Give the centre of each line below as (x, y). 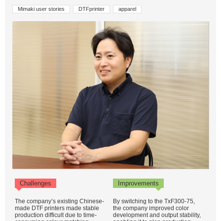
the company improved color (151, 208)
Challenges (36, 183)
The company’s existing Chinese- (59, 201)
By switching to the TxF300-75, (154, 201)
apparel (127, 9)
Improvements (138, 183)
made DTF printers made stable (57, 208)
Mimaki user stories (41, 9)
